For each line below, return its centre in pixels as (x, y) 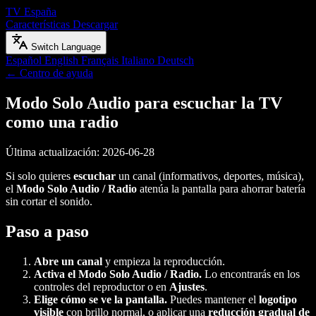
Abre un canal (68, 261)
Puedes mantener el (213, 299)
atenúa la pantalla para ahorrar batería (221, 188)
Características (39, 24)
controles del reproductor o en (102, 286)
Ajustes (187, 286)
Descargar (95, 24)
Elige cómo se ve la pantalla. (101, 299)
